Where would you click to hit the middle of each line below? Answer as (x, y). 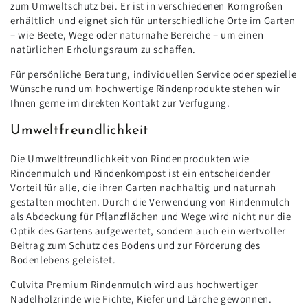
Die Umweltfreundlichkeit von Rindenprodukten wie (130, 158)
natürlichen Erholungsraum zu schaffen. (103, 49)
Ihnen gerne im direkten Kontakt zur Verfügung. (120, 103)
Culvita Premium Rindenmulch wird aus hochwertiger (134, 284)
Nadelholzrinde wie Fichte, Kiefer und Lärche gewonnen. (141, 298)
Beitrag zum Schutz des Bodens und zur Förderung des (135, 245)
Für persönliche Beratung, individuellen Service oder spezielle (154, 74)
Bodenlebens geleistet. (63, 259)
